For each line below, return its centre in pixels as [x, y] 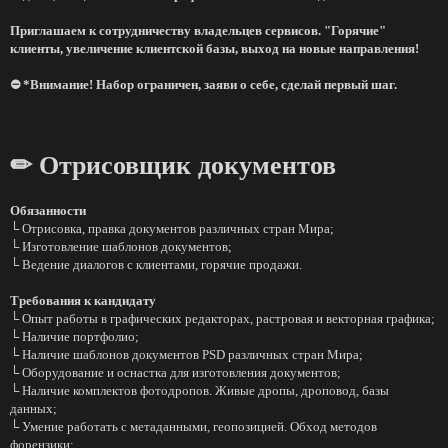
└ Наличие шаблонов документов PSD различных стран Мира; [186, 354]
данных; [33, 408]
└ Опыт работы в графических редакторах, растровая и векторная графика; [222, 318]
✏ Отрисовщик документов [173, 165]
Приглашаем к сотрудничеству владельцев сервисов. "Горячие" [198, 30]
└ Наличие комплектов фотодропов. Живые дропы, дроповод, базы [199, 390]
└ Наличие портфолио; [74, 336]
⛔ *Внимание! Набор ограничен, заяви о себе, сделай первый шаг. [203, 84]
